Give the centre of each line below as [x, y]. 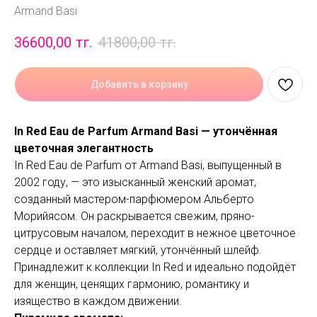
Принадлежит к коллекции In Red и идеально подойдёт [155, 267]
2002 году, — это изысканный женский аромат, [135, 183]
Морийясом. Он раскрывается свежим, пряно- [134, 217]
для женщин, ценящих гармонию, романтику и [132, 284]
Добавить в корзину [139, 85]
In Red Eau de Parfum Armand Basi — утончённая [146, 132]
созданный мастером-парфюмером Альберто [134, 200]
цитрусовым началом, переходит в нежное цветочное [155, 234]
